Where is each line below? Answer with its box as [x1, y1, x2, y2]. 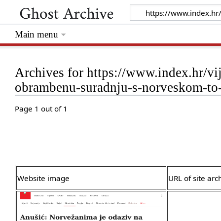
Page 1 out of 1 [15, 104, 68, 114]
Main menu [15, 29, 59, 40]
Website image [17, 173, 70, 184]
